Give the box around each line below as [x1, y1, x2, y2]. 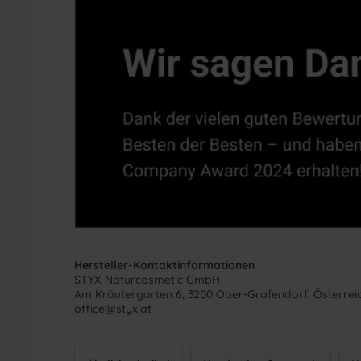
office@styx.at [74, 301, 151, 316]
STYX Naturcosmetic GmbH [74, 272, 220, 287]
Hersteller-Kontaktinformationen [74, 257, 255, 272]
